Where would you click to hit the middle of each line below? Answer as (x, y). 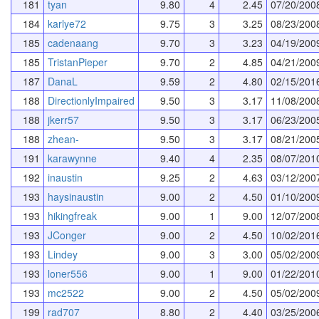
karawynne (72, 158)
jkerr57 (63, 119)
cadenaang (73, 42)
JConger (67, 235)
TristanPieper (78, 62)
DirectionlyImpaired (91, 100)
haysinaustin (76, 196)
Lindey (63, 254)
